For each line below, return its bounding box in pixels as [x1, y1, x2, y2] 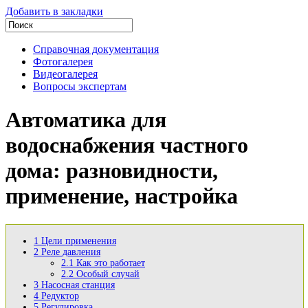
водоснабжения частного [5, 133, 248, 158]
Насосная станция [38, 279, 115, 290]
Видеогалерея [33, 68, 98, 80]
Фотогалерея [33, 56, 93, 67]
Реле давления [38, 246, 100, 257]
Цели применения [38, 235, 116, 246]
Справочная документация [33, 43, 159, 55]
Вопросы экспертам [33, 80, 126, 92]
